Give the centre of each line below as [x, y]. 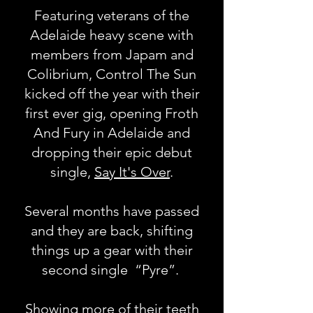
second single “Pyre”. [112, 270]
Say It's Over [132, 172]
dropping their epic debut [112, 152]
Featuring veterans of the [112, 15]
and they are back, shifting [112, 231]
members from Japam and [112, 54]
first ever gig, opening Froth [112, 113]
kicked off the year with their [112, 94]
